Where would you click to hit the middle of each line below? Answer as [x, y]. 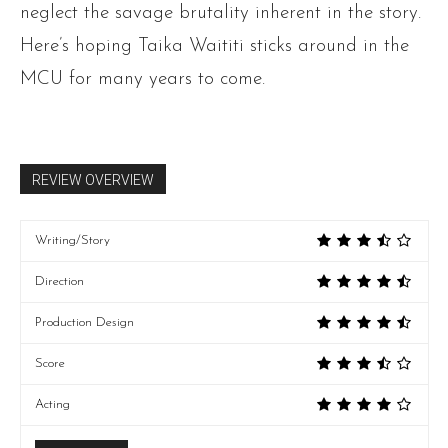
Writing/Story [72, 241]
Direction [59, 282]
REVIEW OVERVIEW [93, 180]
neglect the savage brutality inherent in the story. [220, 14]
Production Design [84, 323]
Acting [52, 405]
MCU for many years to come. [142, 80]
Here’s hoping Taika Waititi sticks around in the [214, 47]
